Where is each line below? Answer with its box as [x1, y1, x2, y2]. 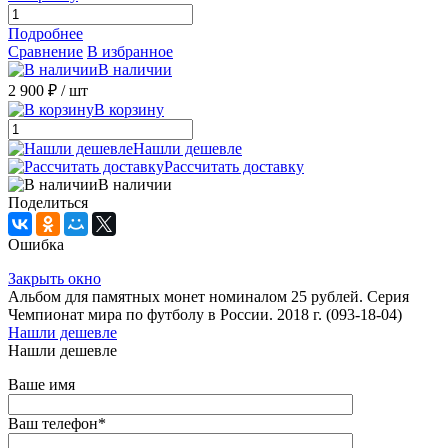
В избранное [87, 43, 173, 61]
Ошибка [8, 236, 64, 254]
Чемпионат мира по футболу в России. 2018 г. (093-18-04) [8, 306, 402, 324]
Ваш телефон [8, 415, 98, 433]
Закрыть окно [8, 270, 101, 288]
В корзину [94, 101, 164, 119]
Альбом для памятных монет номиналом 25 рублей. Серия [8, 288, 409, 306]
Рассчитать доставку [164, 158, 304, 176]
